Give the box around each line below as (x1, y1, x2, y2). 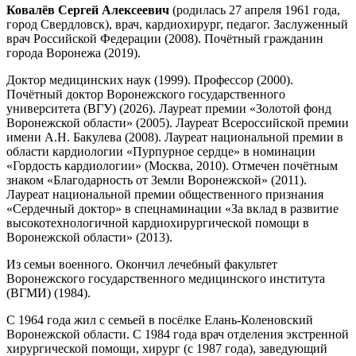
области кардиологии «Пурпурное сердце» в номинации (6, 144, 315, 158)
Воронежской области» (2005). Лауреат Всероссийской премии (6, 115, 349, 130)
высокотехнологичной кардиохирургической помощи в (6, 215, 309, 230)
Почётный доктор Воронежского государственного (6, 87, 285, 101)
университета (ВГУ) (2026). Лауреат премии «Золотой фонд (6, 101, 331, 115)
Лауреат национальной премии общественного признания (6, 187, 323, 201)
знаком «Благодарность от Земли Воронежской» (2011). (6, 172, 307, 187)
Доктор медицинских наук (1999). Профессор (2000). (6, 72, 293, 87)
